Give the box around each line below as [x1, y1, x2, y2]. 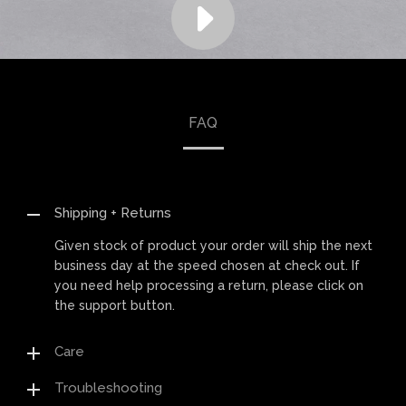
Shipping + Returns [54, 205, 171, 221]
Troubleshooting [54, 380, 162, 396]
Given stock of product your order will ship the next [54, 238, 372, 253]
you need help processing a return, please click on [54, 278, 363, 293]
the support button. [54, 298, 175, 313]
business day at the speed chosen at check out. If [54, 258, 360, 273]
